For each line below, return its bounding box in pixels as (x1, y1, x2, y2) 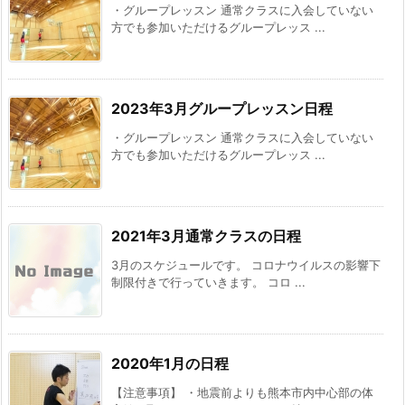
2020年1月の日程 (111, 354, 229, 373)
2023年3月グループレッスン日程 (111, 99, 333, 118)
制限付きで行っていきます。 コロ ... (111, 275, 306, 290)
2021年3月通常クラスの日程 (111, 227, 301, 246)
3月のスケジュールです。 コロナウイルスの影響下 (111, 258, 381, 273)
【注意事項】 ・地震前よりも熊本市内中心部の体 (111, 385, 373, 400)
